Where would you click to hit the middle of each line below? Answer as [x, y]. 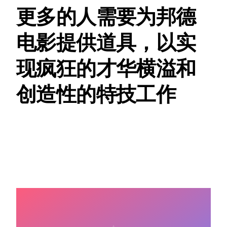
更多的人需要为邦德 [106, 17]
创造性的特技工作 [96, 94]
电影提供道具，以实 [106, 43]
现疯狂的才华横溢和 [106, 68]
